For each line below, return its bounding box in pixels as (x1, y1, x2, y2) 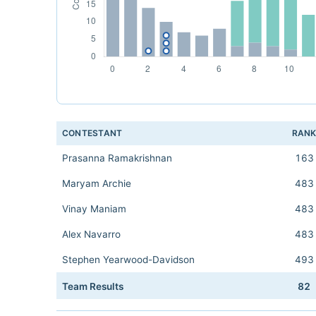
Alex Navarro (62, 229, 121, 240)
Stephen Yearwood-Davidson (62, 254, 195, 265)
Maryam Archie (62, 178, 131, 189)
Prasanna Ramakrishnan (62, 152, 172, 164)
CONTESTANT (62, 128, 123, 138)
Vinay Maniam (62, 203, 126, 214)
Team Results (62, 281, 123, 292)
